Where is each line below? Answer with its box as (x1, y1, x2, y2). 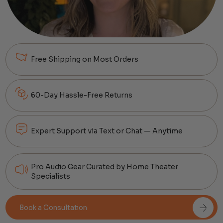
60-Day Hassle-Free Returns (31, 90, 133, 100)
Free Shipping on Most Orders (31, 54, 139, 64)
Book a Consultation (19, 203, 88, 212)
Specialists (31, 171, 71, 181)
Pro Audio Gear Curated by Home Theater (31, 162, 179, 171)
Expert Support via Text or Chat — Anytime (31, 126, 183, 136)
